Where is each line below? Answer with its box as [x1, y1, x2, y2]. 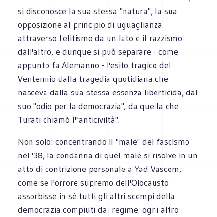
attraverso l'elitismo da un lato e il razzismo [18, 32, 183, 44]
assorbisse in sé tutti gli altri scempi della [18, 190, 175, 201]
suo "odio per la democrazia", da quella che [18, 100, 179, 111]
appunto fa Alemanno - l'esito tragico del [18, 60, 171, 71]
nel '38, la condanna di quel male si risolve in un [18, 150, 198, 161]
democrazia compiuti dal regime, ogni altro [18, 204, 179, 215]
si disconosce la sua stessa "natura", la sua [18, 5, 178, 16]
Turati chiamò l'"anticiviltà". [18, 114, 120, 125]
